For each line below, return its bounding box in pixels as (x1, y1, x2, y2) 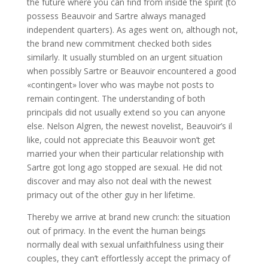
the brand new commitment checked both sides (26, 38, 212, 49)
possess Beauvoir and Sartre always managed (26, 10, 206, 22)
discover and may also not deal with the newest (26, 175, 212, 187)
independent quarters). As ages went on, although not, (26, 24, 238, 35)
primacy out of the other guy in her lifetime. (26, 189, 195, 200)
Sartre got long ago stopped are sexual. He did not (26, 162, 223, 173)
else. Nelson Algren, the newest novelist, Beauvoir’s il (26, 120, 232, 132)
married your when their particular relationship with (26, 148, 224, 159)
